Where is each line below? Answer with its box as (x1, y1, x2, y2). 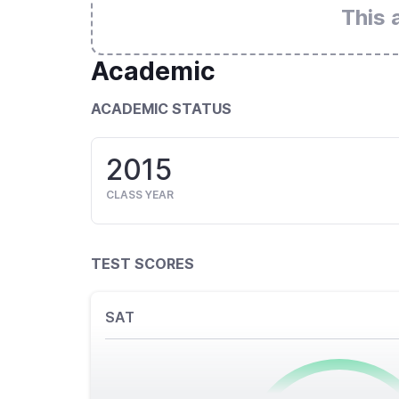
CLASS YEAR (106, 188, 174, 201)
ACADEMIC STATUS (91, 100, 232, 118)
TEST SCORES (91, 255, 194, 273)
